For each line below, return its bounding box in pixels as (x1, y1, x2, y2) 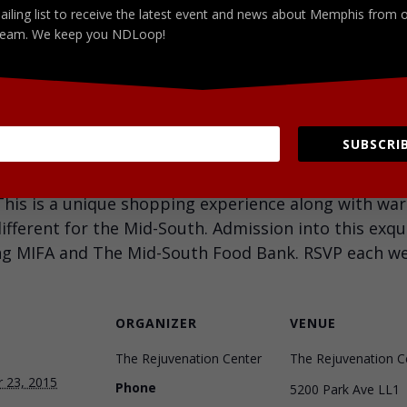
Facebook (99, 62, 163, 79)
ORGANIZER (115, 314, 197, 332)
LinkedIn (99, 98, 155, 115)
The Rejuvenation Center (115, 350, 262, 367)
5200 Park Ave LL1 (290, 380, 400, 398)
